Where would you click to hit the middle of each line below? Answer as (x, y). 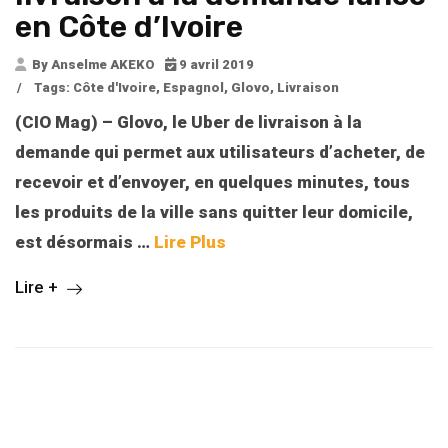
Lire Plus (190, 242)
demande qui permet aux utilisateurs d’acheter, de (220, 152)
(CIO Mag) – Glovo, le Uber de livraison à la (188, 122)
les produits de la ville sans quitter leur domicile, (214, 212)
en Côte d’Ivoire (129, 27)
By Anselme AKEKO (92, 65)
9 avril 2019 (215, 65)
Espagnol (193, 88)
